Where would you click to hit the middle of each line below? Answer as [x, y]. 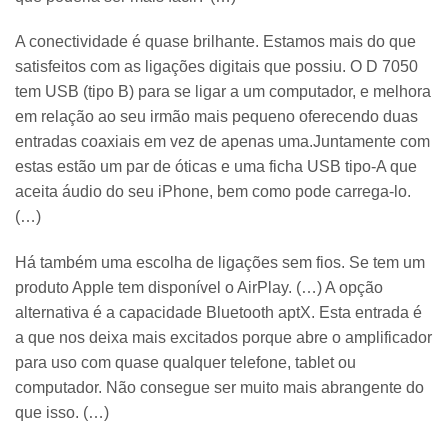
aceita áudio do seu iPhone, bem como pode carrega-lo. [213, 192]
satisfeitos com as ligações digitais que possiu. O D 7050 [216, 67]
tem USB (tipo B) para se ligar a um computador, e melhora [223, 92]
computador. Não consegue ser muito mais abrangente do [219, 388]
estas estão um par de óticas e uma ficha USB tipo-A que [216, 167]
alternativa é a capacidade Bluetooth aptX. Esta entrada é [218, 313]
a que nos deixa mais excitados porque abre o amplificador [223, 338]
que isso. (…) [62, 413]
